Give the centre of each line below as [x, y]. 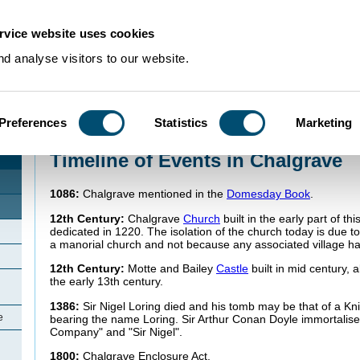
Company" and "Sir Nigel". [116, 331]
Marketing [324, 122]
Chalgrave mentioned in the [155, 194]
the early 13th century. [106, 282]
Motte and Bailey [172, 269]
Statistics [181, 122]
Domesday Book [268, 194]
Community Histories [123, 137]
